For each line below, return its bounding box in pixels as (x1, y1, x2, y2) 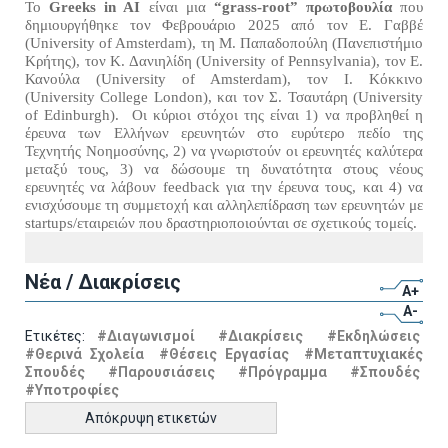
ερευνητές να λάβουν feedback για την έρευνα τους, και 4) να (25, 179, 423, 195)
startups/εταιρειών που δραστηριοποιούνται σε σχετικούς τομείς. (25, 215, 417, 231)
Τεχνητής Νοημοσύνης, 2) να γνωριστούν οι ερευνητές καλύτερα (25, 143, 423, 159)
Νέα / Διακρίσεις (25, 269, 181, 294)
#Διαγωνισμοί (96, 327, 195, 344)
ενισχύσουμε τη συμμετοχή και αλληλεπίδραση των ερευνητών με (25, 197, 423, 213)
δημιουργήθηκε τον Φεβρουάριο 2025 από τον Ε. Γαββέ (25, 17, 423, 33)
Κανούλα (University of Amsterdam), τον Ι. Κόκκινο (25, 71, 423, 87)
